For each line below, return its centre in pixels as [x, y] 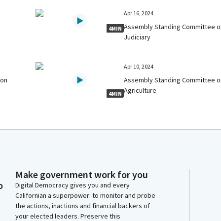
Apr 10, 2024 [139, 66]
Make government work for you [82, 174]
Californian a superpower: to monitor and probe [85, 195]
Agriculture [140, 90]
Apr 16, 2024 [139, 13]
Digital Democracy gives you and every [73, 185]
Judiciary [137, 37]
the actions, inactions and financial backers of [83, 206]
